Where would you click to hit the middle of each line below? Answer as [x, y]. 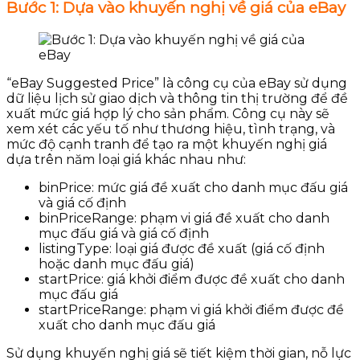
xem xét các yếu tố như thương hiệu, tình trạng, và [171, 129]
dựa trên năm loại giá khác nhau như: [128, 159]
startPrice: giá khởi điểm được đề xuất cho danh [192, 279]
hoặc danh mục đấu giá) [118, 264]
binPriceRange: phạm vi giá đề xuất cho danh [184, 218]
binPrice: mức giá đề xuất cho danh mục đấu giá [193, 187]
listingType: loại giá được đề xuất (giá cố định [182, 248]
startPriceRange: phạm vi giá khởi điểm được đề [191, 309]
